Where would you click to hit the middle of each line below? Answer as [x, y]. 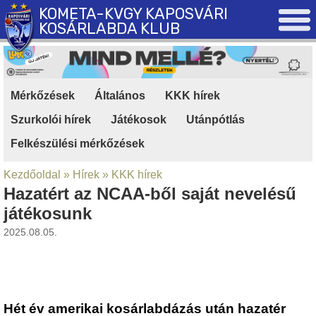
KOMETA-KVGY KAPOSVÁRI [133, 14]
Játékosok [139, 119]
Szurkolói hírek [51, 119]
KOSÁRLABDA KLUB [109, 29]
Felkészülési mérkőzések [78, 143]
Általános [120, 95]
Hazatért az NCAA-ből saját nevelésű [150, 193]
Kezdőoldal [32, 174]
